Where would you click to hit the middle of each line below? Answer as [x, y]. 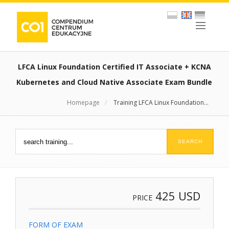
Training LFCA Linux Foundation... [161, 102]
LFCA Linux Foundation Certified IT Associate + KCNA [114, 67]
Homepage [83, 102]
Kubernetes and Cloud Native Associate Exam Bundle [114, 82]
